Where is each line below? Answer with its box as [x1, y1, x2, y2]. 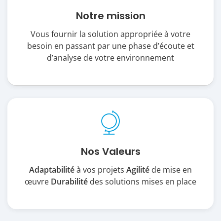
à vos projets [74, 164, 126, 175]
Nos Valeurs [80, 144, 141, 158]
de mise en [149, 164, 192, 175]
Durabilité [51, 176, 88, 187]
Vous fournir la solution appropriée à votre [31, 28, 190, 39]
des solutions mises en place [88, 176, 196, 187]
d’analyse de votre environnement [47, 52, 174, 63]
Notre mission [75, 8, 146, 23]
